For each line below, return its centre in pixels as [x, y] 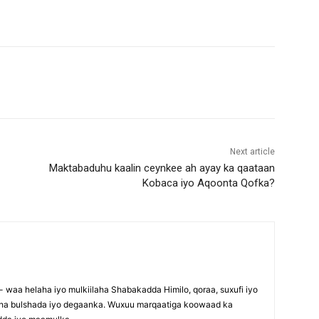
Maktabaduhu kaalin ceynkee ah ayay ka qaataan [162, 168]
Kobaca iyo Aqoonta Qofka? [208, 183]
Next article [252, 152]
